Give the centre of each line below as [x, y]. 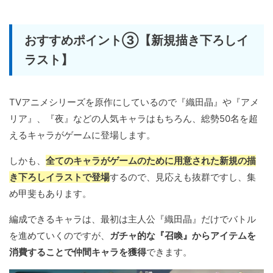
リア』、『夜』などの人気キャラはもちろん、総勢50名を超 [133, 119]
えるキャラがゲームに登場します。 [82, 135]
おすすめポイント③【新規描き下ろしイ [136, 41]
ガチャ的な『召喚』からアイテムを [183, 236]
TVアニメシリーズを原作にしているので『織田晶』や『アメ [134, 102]
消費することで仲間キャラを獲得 [78, 252]
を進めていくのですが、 [59, 236]
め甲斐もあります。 [50, 194]
